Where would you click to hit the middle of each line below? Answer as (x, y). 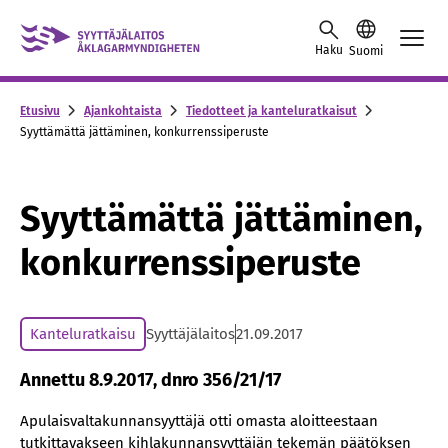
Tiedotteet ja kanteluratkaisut (271, 110)
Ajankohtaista (123, 110)
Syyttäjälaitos (190, 334)
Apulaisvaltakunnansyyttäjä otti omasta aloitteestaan (199, 421)
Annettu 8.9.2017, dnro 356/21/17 (150, 380)
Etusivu (40, 110)
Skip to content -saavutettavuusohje (150, 24)
